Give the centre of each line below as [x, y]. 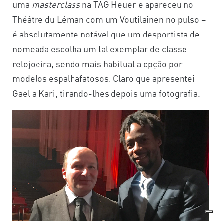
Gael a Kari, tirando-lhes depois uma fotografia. [106, 93]
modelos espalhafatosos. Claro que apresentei [104, 78]
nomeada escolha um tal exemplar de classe [100, 48]
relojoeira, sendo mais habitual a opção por [97, 63]
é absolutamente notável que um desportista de [106, 34]
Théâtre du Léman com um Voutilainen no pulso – [109, 19]
